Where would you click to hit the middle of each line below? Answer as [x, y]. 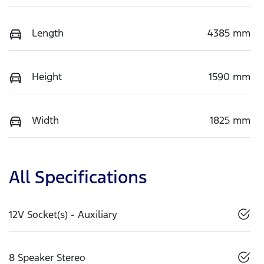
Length [48, 33]
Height [47, 77]
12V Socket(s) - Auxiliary [63, 215]
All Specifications [78, 177]
